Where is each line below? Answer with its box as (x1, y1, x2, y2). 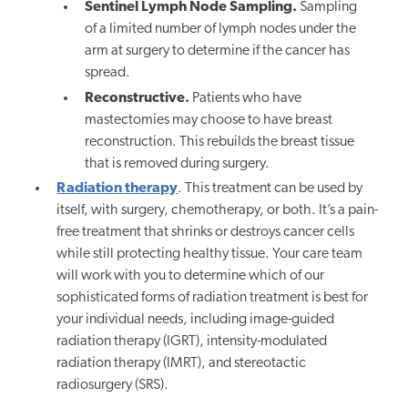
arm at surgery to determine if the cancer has (84, 44, 350, 59)
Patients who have (189, 90, 301, 106)
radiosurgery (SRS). (56, 377, 169, 393)
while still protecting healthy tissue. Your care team (56, 246, 363, 261)
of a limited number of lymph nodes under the (84, 22, 356, 37)
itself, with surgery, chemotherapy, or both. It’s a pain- (56, 202, 379, 218)
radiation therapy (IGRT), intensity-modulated (56, 333, 328, 349)
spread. (84, 66, 130, 81)
